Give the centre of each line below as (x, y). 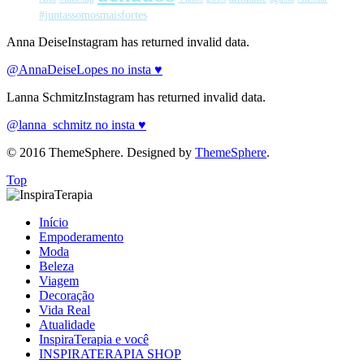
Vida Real (65, 310)
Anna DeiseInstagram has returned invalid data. (128, 42)
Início (54, 223)
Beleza (56, 266)
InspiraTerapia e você (94, 340)
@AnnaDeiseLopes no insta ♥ (84, 70)
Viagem (59, 281)
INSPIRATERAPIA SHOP (110, 354)
